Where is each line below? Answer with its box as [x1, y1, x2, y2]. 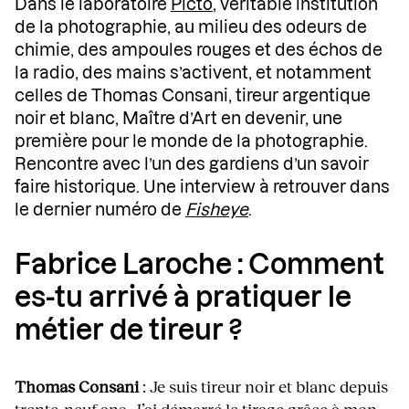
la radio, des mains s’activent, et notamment [15, 65, 372, 82]
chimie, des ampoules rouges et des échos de [15, 42, 383, 59]
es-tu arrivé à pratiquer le [15, 285, 351, 313]
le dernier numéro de [15, 202, 185, 219]
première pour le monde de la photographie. [15, 133, 368, 151]
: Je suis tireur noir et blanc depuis [142, 376, 388, 397]
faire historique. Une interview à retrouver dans [15, 179, 390, 196]
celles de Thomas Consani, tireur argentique [15, 88, 371, 105]
